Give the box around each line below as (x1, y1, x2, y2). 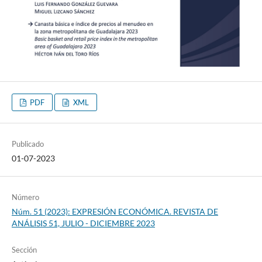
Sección (11, 245, 37, 255)
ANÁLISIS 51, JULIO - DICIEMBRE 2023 (11, 218, 155, 229)
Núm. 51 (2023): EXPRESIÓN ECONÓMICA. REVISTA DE (11, 206, 218, 217)
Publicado (11, 139, 44, 149)
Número (11, 192, 39, 202)
